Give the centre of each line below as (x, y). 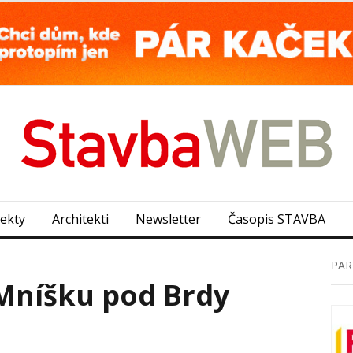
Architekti (80, 219)
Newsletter (168, 219)
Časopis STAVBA (277, 219)
